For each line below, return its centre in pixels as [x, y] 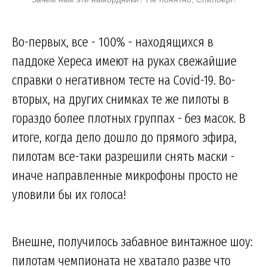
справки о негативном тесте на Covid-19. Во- [124, 80]
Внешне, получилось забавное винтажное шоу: [132, 241]
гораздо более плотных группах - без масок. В [129, 118]
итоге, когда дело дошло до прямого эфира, [124, 137]
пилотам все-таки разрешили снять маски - [123, 156]
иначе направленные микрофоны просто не [125, 175]
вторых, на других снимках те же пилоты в [120, 99]
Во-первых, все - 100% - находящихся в [113, 41]
